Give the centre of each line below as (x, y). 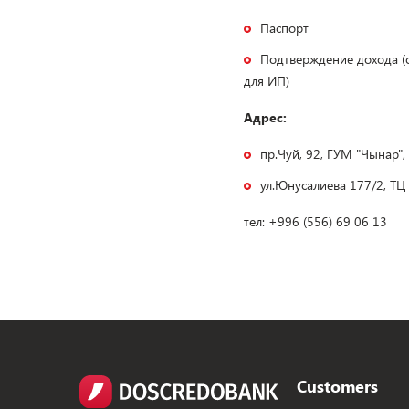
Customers (337, 387)
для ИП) (267, 81)
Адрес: (265, 118)
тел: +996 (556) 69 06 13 (317, 222)
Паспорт (284, 28)
